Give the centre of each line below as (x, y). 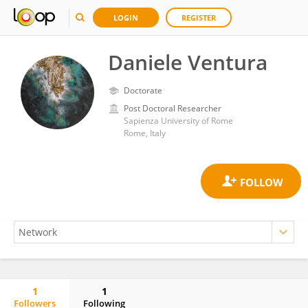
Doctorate (143, 90)
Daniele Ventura (188, 62)
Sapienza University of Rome (178, 121)
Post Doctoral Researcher (173, 108)
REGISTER (199, 18)
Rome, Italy (145, 133)
